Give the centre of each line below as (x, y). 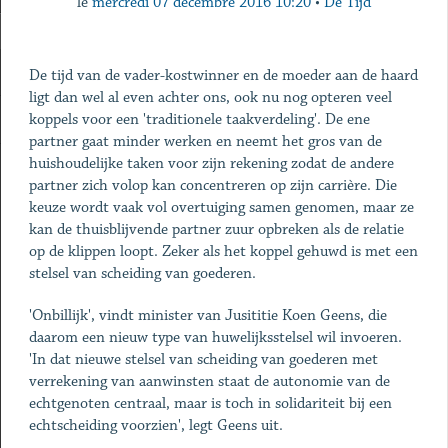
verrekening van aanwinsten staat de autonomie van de (209, 381)
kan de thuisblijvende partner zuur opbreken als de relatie (216, 229)
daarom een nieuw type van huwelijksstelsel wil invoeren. (215, 337)
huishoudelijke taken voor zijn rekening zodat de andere (211, 163)
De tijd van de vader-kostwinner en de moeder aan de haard (223, 75)
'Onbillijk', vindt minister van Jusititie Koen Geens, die (207, 315)
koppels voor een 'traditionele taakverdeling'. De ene (199, 119)
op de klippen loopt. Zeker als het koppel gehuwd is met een (223, 251)
